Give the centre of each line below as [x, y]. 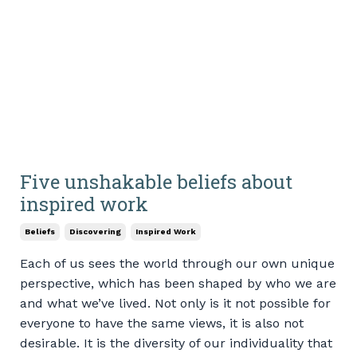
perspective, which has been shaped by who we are [178, 284]
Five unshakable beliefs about [156, 182]
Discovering [95, 232]
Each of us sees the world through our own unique [177, 264]
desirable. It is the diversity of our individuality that [176, 343]
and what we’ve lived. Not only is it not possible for [175, 304]
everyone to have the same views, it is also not [162, 324]
